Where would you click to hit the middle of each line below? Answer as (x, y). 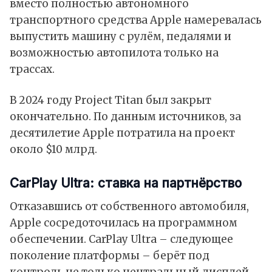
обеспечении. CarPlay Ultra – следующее (121, 239)
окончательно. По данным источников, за (125, 116)
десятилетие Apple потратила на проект (122, 133)
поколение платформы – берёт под (110, 255)
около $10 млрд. (53, 149)
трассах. (32, 69)
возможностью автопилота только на (114, 53)
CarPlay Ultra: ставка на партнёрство (126, 183)
